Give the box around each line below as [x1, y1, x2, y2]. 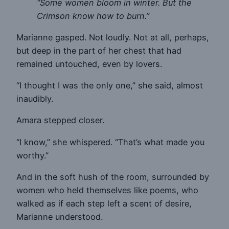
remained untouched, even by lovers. [16, 58, 162, 69]
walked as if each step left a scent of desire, [16, 198, 192, 209]
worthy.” [16, 150, 49, 161]
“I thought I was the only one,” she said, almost [16, 80, 203, 91]
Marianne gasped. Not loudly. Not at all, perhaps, [16, 32, 209, 42]
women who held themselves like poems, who [16, 185, 198, 195]
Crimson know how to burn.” [37, 10, 149, 21]
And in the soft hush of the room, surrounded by [16, 171, 209, 182]
